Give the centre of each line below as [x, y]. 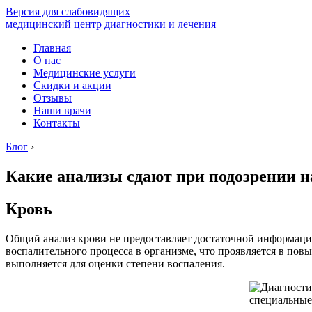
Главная [52, 48]
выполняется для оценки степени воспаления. [115, 263]
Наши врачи [62, 110]
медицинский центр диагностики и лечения [111, 24]
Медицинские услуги [85, 73]
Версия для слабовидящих [68, 11]
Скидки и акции [72, 85]
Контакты [57, 123]
